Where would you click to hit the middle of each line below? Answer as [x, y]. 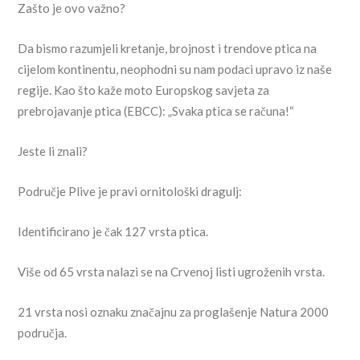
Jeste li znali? [53, 151]
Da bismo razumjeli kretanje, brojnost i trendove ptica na [168, 49]
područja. [43, 333]
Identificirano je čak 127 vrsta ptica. [113, 232]
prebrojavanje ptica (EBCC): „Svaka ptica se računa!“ [156, 111]
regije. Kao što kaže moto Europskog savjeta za [144, 90]
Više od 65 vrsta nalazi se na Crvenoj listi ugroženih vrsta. [172, 272]
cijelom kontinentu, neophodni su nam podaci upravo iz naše [175, 70]
